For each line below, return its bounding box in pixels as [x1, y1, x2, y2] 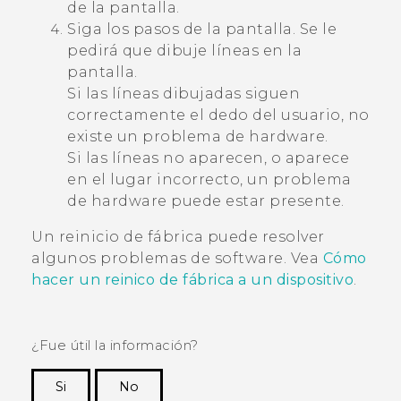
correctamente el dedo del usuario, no [67, 107, 370, 124]
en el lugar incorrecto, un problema [67, 171, 352, 188]
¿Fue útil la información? [31, 337, 199, 354]
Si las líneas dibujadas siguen [67, 85, 300, 102]
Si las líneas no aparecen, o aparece [67, 149, 349, 166]
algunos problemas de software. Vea [31, 250, 323, 267]
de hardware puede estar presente [67, 192, 341, 209]
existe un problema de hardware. [67, 128, 328, 145]
